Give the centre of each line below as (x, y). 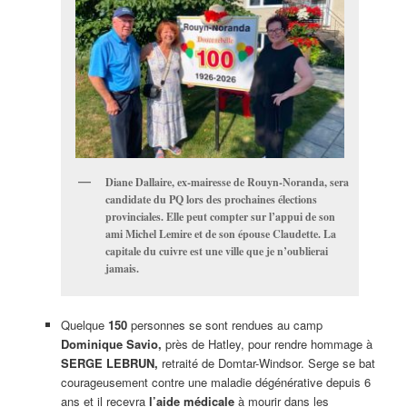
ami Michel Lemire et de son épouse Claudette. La (220, 233)
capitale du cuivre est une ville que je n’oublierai (216, 251)
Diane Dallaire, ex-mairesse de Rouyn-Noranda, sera (227, 182)
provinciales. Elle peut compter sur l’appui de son (220, 216)
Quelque (84, 325)
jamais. (122, 268)
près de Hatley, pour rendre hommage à (267, 344)
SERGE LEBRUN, (109, 363)
